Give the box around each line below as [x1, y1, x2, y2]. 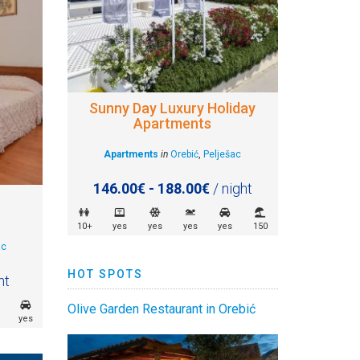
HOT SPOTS [67, 268, 143, 281]
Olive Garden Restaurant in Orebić [67, 301, 256, 317]
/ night [209, 180, 252, 198]
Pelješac [203, 149, 242, 161]
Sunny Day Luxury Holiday [89, 100, 256, 117]
